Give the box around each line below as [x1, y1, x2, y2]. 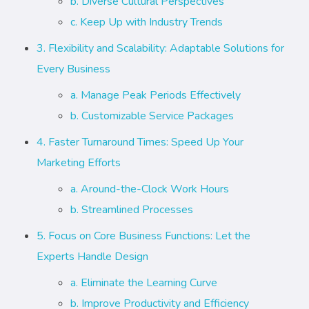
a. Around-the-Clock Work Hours [70, 181, 230, 197]
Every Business [36, 61, 110, 77]
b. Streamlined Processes [70, 202, 194, 218]
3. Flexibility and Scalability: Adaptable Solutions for [36, 41, 284, 57]
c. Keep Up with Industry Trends [70, 14, 223, 30]
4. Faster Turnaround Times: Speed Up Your [36, 134, 243, 150]
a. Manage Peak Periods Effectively [70, 88, 241, 103]
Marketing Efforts [36, 155, 121, 171]
